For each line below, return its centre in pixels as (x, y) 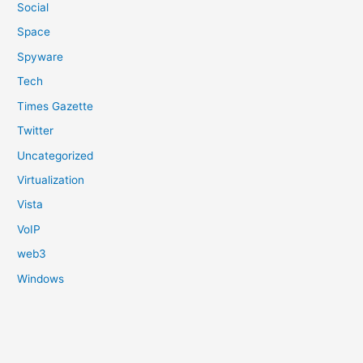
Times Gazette (56, 106)
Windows (41, 278)
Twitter (36, 131)
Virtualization (51, 179)
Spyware (41, 56)
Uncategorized (56, 155)
